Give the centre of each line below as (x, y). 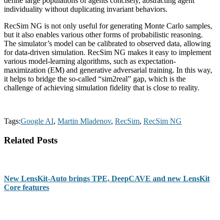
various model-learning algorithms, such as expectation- (90, 61)
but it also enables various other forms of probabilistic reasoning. (103, 35)
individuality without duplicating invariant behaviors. (86, 9)
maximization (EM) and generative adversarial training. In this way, (108, 70)
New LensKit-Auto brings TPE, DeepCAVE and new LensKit (107, 178)
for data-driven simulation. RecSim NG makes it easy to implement (108, 53)
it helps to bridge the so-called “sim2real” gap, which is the (95, 79)
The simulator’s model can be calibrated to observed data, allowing (107, 44)
